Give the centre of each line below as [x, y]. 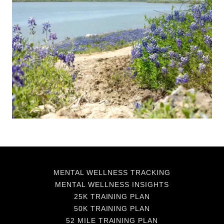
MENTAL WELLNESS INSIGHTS [112, 185]
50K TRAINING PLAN [112, 209]
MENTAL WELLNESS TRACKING [112, 173]
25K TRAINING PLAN [112, 197]
